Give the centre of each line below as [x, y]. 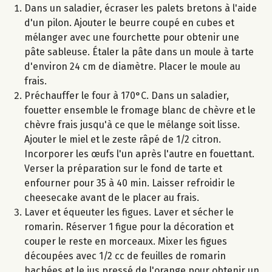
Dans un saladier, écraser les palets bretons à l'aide [141, 8]
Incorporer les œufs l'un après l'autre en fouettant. [139, 154]
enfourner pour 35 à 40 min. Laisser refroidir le [130, 183]
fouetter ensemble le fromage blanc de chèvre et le [140, 110]
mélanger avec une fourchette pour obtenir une [132, 38]
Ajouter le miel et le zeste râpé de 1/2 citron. [123, 140]
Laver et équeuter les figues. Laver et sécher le [129, 212]
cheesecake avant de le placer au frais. [112, 198]
